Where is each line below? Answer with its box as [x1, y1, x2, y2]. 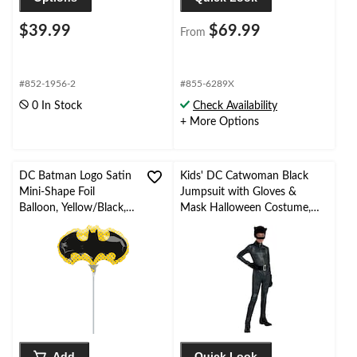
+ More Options [180, 116, 259, 128]
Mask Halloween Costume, [180, 202, 311, 214]
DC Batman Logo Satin [19, 171, 131, 182]
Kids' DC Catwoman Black [180, 171, 308, 182]
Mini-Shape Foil [19, 186, 95, 198]
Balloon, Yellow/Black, [19, 202, 126, 214]
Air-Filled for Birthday [19, 218, 124, 230]
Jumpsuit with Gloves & [180, 186, 296, 198]
